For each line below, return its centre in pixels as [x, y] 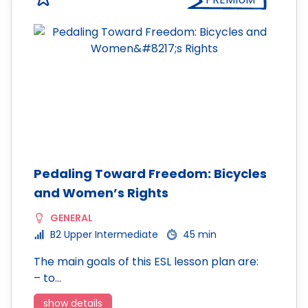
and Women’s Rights [101, 193]
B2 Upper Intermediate [104, 234]
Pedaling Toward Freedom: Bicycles [150, 174]
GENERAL [71, 218]
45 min [200, 234]
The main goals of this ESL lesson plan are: [146, 262]
